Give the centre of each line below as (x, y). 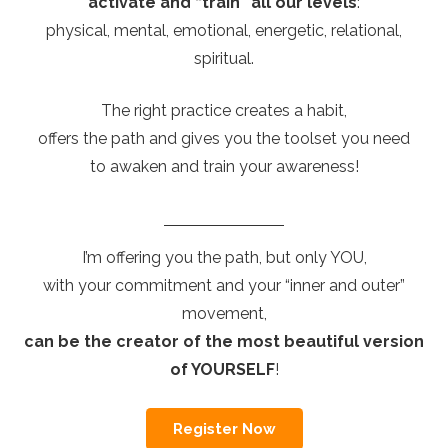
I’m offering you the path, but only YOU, (224, 258)
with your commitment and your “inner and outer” (224, 286)
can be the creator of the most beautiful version (224, 342)
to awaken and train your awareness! (224, 167)
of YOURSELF (222, 370)
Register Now (224, 429)
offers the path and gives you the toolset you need (224, 139)
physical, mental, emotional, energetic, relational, (224, 31)
